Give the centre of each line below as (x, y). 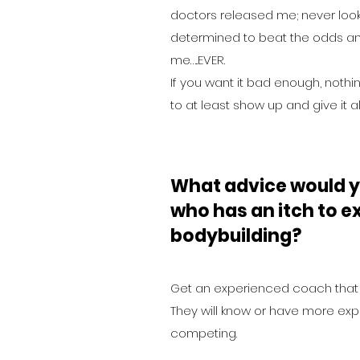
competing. (204, 333)
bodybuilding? (236, 235)
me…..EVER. (199, 59)
